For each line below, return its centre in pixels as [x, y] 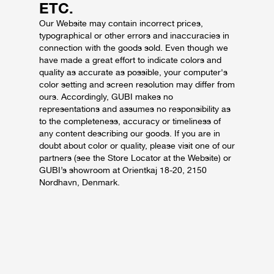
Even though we [197, 48]
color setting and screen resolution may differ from [137, 84]
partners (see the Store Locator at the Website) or [135, 158]
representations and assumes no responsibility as [135, 109]
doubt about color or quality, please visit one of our [137, 146]
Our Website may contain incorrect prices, [121, 23]
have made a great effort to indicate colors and [130, 60]
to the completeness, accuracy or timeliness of [130, 121]
